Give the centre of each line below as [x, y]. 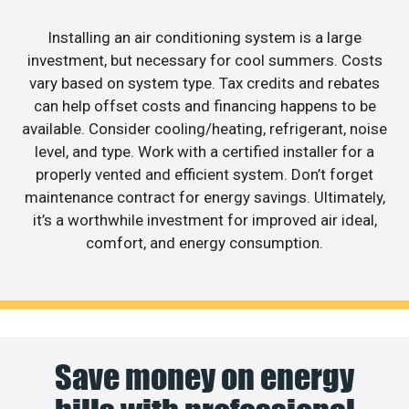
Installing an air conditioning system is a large [204, 37]
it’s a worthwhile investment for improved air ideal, [204, 220]
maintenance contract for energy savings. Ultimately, [204, 197]
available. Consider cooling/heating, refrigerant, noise [204, 128]
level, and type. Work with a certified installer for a [204, 151]
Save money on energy [204, 378]
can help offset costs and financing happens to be [204, 105]
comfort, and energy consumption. [204, 242]
